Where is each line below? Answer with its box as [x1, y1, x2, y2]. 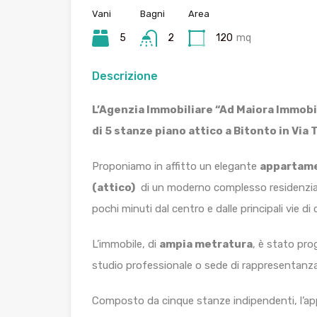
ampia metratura [159, 238, 253, 250]
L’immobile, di [92, 238, 159, 250]
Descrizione [92, 69, 158, 83]
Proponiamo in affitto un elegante [92, 160, 260, 173]
